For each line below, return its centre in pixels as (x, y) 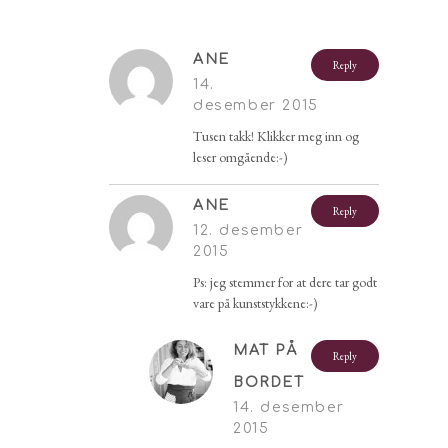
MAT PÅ (265, 350)
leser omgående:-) (240, 156)
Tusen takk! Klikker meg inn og (276, 135)
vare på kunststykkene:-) (255, 302)
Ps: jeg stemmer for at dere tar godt (285, 281)
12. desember (248, 230)
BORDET (269, 382)
